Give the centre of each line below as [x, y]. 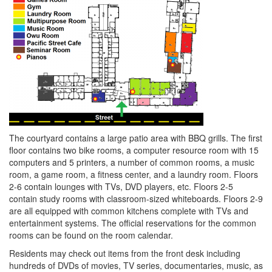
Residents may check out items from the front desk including [125, 253]
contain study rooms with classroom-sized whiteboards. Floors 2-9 [136, 199]
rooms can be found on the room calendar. [91, 235]
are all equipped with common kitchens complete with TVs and [129, 211]
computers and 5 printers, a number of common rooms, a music [132, 162]
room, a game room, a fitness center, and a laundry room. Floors [134, 174]
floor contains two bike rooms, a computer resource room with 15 [134, 150]
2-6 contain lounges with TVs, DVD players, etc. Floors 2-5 [121, 186]
